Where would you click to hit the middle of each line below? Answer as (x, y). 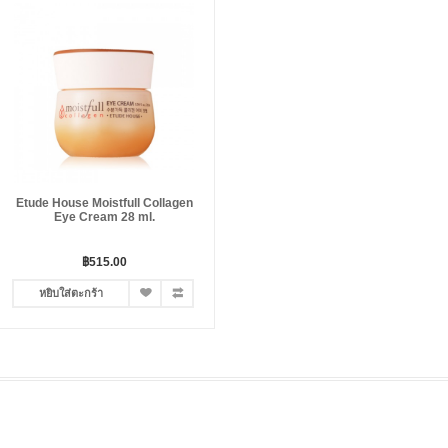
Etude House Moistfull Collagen (104, 203)
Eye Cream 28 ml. (104, 217)
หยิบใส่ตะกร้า (71, 293)
